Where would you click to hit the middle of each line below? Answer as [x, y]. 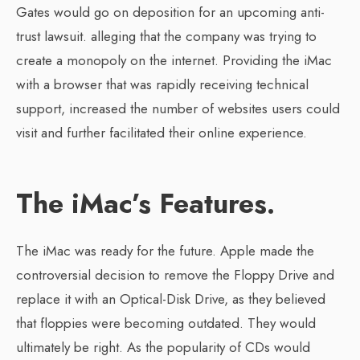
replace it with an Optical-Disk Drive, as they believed [171, 299]
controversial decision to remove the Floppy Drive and [175, 275]
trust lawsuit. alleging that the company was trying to [166, 36]
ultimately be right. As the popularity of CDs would [163, 347]
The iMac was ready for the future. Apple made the [165, 251]
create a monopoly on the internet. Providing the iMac [174, 60]
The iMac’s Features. [145, 204]
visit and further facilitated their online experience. [162, 133]
